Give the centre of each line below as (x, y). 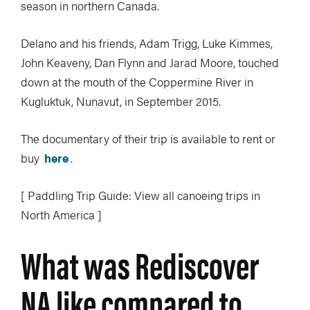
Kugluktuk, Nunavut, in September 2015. (121, 101)
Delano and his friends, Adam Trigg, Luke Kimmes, (147, 43)
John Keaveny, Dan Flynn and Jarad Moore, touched (150, 62)
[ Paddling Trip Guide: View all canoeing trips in (140, 195)
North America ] (61, 215)
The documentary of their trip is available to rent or (148, 138)
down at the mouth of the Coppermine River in (137, 82)
